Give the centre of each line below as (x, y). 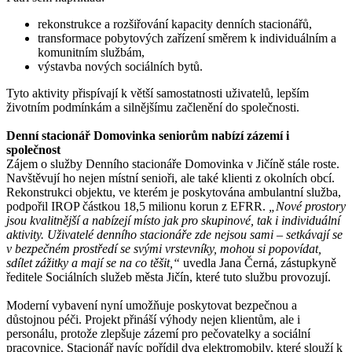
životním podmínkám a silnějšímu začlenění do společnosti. (153, 107)
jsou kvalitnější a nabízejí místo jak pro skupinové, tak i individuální (173, 220)
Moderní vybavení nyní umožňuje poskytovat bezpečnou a (152, 305)
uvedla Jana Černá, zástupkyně (260, 262)
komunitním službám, (91, 52)
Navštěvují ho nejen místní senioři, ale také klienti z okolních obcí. (170, 178)
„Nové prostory (307, 206)
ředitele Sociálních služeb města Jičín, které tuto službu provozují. (169, 277)
